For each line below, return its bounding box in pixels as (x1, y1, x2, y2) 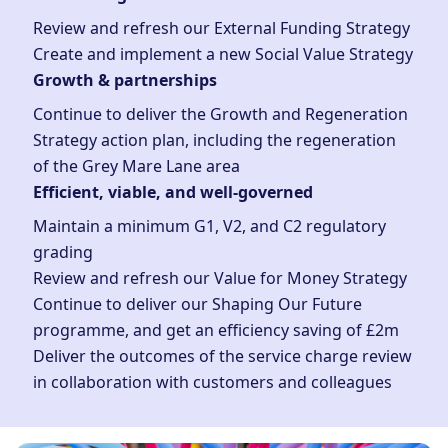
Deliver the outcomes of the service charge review (33, 344, 413, 367)
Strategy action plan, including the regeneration (33, 128, 397, 151)
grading (33, 240, 94, 263)
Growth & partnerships (33, 68, 218, 91)
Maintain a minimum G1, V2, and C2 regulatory (33, 214, 387, 237)
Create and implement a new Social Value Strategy (33, 42, 414, 65)
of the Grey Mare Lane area (33, 154, 241, 177)
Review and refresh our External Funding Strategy (33, 16, 411, 39)
